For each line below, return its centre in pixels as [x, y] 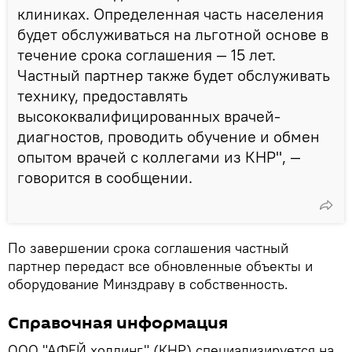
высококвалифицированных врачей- [149, 115]
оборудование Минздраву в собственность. [148, 284]
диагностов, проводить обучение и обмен [169, 136]
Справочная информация [118, 323]
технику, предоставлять [103, 95]
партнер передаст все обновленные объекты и [160, 266]
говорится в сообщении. [105, 177]
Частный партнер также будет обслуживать [174, 75]
